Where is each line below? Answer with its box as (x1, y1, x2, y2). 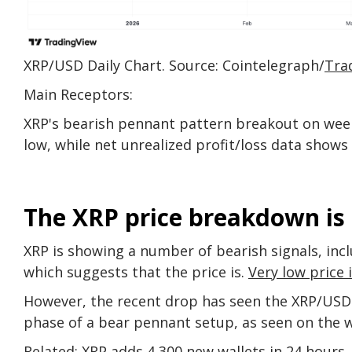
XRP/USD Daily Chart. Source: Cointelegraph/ (24, 55, 324, 75)
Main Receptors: (24, 84, 133, 104)
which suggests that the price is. (24, 262, 248, 281)
